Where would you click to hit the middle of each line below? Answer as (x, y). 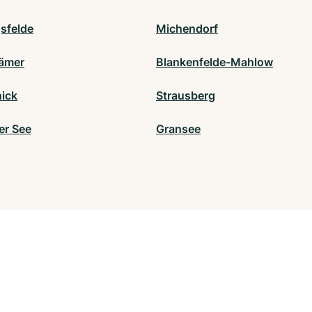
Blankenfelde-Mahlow (214, 62)
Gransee (178, 128)
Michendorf (187, 28)
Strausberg (186, 95)
